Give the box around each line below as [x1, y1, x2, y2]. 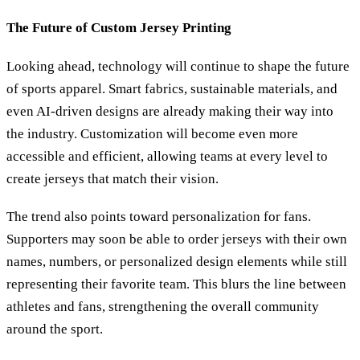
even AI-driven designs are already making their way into [6, 103, 333, 119]
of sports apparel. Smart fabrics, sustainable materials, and [6, 80, 337, 96]
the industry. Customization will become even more [6, 125, 298, 141]
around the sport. [6, 321, 103, 337]
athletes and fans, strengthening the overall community [6, 299, 319, 315]
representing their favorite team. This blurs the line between [6, 276, 346, 292]
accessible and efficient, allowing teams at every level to [6, 148, 328, 164]
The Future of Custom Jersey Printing [6, 20, 231, 36]
